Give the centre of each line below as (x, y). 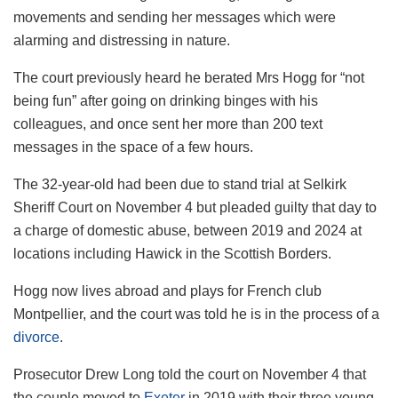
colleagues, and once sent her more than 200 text (168, 123)
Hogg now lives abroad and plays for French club (167, 291)
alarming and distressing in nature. (122, 40)
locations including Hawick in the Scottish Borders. (172, 253)
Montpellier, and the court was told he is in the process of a (196, 314)
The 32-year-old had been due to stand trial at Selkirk (180, 184)
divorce (36, 337)
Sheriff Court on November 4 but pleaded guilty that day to (195, 207)
